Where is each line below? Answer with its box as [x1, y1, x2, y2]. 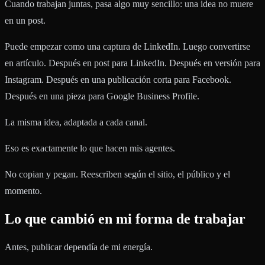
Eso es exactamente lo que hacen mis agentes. [5, 143, 175, 154]
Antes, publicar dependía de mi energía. [5, 242, 153, 253]
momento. [5, 186, 42, 196]
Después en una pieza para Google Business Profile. [5, 91, 199, 102]
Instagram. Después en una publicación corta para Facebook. [5, 75, 231, 85]
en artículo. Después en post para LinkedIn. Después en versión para [5, 58, 260, 69]
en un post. [5, 15, 46, 26]
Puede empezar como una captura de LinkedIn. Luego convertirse [5, 41, 250, 52]
